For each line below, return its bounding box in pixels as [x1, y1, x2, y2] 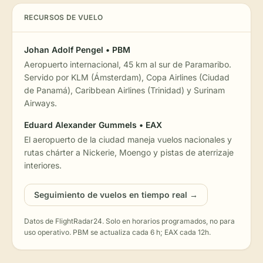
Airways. [24, 98, 57, 108]
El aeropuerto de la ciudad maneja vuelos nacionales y [24, 134, 232, 144]
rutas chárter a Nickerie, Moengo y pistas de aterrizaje [24, 147, 234, 157]
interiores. [24, 160, 62, 170]
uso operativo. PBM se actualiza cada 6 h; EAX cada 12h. [24, 228, 211, 237]
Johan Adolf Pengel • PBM [24, 45, 130, 55]
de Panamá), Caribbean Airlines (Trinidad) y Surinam [24, 85, 225, 95]
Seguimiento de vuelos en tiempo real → [34, 190, 198, 200]
